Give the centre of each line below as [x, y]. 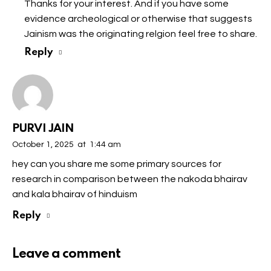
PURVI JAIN [43, 129]
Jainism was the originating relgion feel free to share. [141, 34]
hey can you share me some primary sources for [117, 164]
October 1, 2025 [43, 145]
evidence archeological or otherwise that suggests [138, 18]
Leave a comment [66, 254]
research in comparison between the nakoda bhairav [130, 179]
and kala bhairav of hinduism [75, 194]
